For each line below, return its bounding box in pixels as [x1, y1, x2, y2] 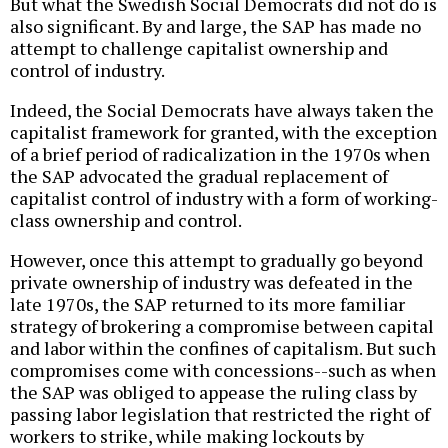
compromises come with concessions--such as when [10, 357, 436, 382]
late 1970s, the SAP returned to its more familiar [10, 291, 405, 316]
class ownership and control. [10, 207, 242, 232]
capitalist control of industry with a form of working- [10, 185, 438, 210]
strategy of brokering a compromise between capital [10, 313, 434, 338]
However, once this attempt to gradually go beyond [10, 247, 423, 272]
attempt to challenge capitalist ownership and [10, 35, 388, 60]
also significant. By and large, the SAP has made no [10, 13, 421, 38]
